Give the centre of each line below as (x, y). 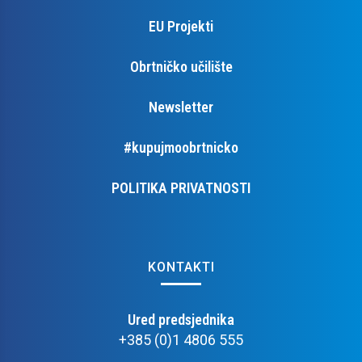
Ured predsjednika (181, 319)
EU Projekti (181, 26)
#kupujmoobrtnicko (181, 147)
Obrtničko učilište (181, 66)
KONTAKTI (181, 267)
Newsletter (181, 107)
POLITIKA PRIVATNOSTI (181, 187)
